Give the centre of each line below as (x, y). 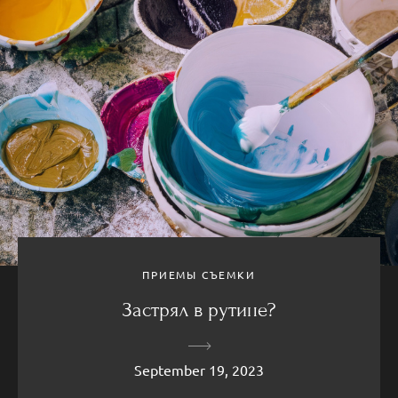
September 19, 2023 (199, 369)
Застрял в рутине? (199, 310)
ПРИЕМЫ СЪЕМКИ (199, 274)
